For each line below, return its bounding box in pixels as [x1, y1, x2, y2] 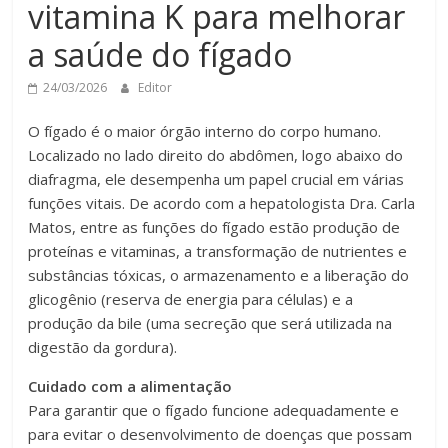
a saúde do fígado [28, 33, 293, 77]
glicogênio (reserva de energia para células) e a [28, 289, 354, 310]
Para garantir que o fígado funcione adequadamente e [28, 400, 400, 421]
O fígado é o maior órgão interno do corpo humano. [28, 121, 382, 142]
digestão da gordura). [28, 337, 178, 358]
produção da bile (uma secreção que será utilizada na [28, 313, 393, 334]
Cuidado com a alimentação [28, 376, 233, 397]
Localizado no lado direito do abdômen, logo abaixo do [28, 145, 404, 166]
